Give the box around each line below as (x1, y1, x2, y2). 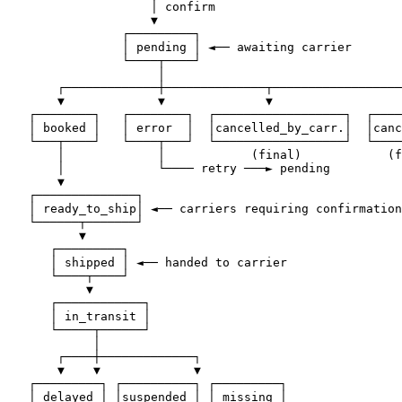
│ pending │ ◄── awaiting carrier (7, 40, 352, 55)
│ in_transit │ (7, 310, 151, 324)
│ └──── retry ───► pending (7, 162, 330, 176)
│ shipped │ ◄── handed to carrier (7, 256, 287, 270)
